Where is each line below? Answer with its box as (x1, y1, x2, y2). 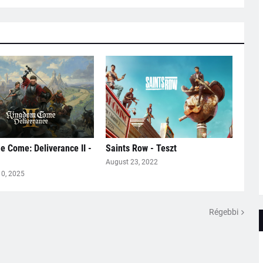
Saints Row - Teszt (105, 143, 177, 154)
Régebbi (208, 207, 238, 217)
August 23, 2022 (105, 158, 158, 167)
